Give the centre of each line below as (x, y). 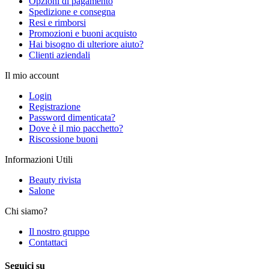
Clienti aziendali (59, 55)
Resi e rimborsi (57, 23)
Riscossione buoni (63, 139)
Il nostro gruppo (59, 231)
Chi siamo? (26, 211)
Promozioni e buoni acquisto (83, 33)
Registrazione (55, 107)
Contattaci (48, 242)
